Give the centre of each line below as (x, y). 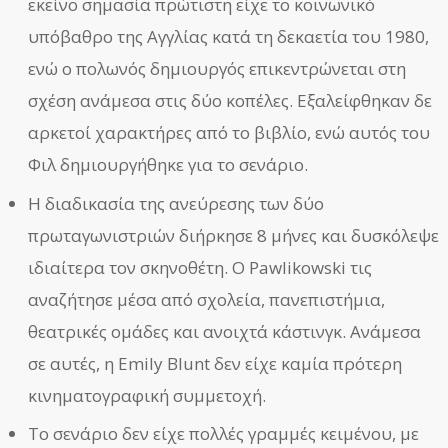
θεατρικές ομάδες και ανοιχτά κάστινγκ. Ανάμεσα (225, 331)
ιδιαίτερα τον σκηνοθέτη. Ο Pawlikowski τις (200, 267)
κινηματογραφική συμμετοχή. (147, 395)
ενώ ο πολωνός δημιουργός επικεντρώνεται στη (217, 68)
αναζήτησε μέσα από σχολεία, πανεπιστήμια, (207, 299)
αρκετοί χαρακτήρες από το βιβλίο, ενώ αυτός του (229, 132)
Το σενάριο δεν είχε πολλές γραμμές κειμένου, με (224, 434)
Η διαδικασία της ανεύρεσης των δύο (176, 203)
